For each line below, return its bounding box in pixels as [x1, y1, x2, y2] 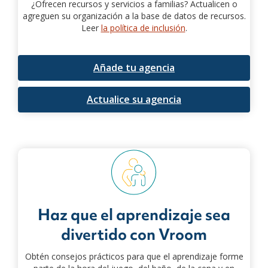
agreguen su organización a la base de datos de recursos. [22, 10, 246, 22]
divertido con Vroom [61, 224, 207, 245]
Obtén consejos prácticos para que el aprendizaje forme [25, 250, 243, 262]
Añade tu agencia [93, 60, 175, 74]
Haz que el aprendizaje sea [38, 204, 230, 225]
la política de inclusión [100, 22, 185, 33]
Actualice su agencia [87, 92, 181, 106]
